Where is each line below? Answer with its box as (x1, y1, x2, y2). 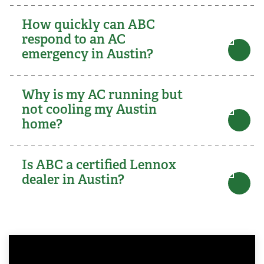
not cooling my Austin (22, 100, 157, 117)
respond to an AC (22, 30, 126, 47)
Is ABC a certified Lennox (22, 156, 176, 173)
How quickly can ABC (22, 15, 155, 32)
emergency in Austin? (22, 45, 153, 62)
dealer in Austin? (22, 170, 124, 187)
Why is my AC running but (22, 85, 183, 103)
